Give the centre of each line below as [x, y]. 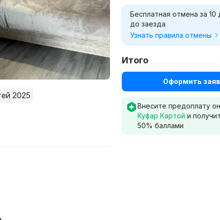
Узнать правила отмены [171, 35]
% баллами [165, 125]
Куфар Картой [161, 116]
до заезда [148, 24]
